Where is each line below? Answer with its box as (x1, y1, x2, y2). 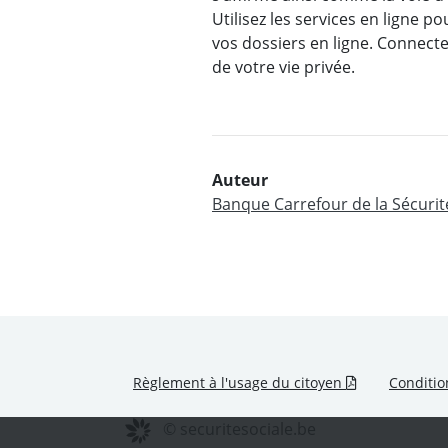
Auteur (212, 169, 268, 192)
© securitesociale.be (159, 418, 316, 441)
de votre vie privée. (212, 56, 355, 79)
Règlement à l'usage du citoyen (133, 373, 346, 393)
